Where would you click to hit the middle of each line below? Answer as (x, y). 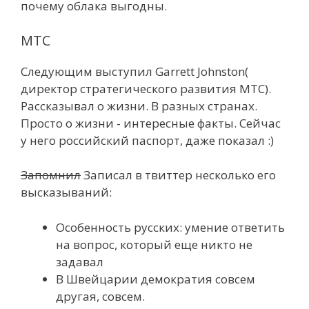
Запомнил (51, 175)
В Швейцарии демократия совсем (156, 279)
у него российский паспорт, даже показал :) (147, 140)
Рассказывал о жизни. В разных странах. (139, 106)
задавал (80, 261)
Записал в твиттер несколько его (178, 175)
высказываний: (66, 192)
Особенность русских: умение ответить (170, 227)
